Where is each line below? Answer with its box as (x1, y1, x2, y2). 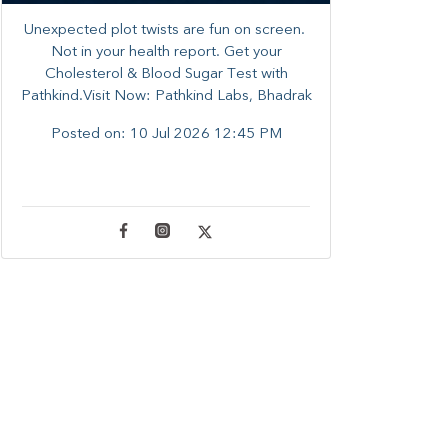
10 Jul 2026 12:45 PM (129, 126, 282, 142)
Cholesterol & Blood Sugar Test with (44, 66, 288, 82)
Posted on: (50, 126, 130, 142)
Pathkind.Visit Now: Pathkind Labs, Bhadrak (20, 88, 312, 104)
